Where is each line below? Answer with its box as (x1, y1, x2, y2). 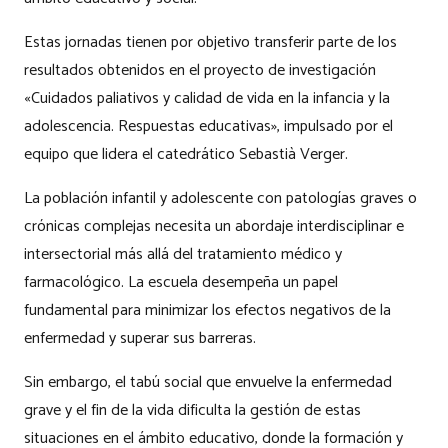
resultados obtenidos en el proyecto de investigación (24, 56, 376, 84)
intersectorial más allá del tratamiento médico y (24, 240, 342, 268)
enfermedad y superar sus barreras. (24, 324, 256, 352)
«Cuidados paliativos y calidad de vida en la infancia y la (24, 84, 390, 112)
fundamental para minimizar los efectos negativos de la (24, 296, 391, 324)
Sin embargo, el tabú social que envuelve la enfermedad (24, 368, 392, 396)
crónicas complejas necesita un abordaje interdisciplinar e (24, 212, 404, 240)
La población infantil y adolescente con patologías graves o (24, 184, 417, 212)
